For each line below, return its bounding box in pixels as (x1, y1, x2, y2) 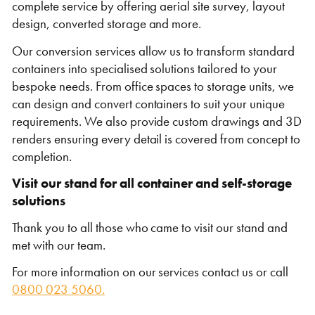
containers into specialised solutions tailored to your (12, 59, 277, 77)
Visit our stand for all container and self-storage (12, 174, 292, 192)
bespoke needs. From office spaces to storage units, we (12, 77, 294, 95)
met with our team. (12, 236, 105, 255)
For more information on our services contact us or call (12, 263, 288, 281)
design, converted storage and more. (12, 15, 202, 33)
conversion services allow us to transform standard (35, 41, 295, 60)
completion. (12, 147, 72, 165)
